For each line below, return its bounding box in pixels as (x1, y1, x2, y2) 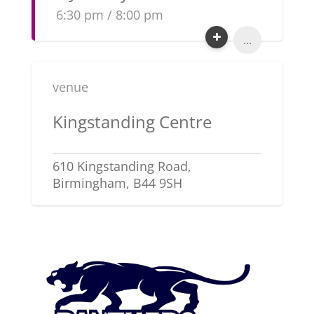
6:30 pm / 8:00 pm (55, 6, 163, 23)
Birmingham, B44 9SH (52, 175, 182, 191)
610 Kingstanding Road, (52, 158, 191, 175)
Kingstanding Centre (52, 110, 212, 133)
